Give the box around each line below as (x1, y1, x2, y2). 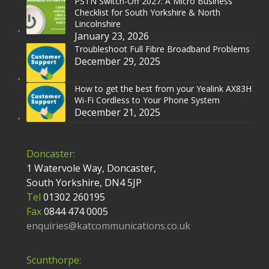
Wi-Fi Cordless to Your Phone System (74, 94, 220, 106)
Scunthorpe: (26, 253, 81, 267)
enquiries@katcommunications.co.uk (26, 219, 190, 232)
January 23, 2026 (74, 29, 149, 43)
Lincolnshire (74, 17, 121, 29)
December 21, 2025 (74, 105, 160, 119)
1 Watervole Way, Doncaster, (26, 161, 156, 175)
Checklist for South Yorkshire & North (74, 6, 220, 18)
